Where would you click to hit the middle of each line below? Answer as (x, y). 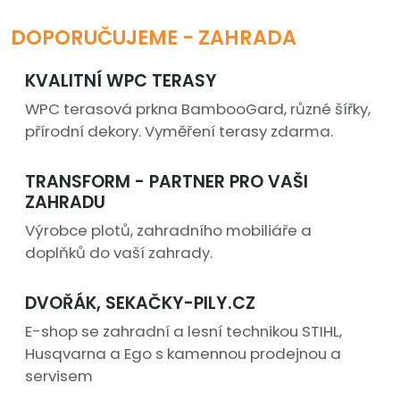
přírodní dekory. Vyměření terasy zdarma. (179, 132)
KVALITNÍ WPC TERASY (121, 81)
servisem (59, 376)
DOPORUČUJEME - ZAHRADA (154, 38)
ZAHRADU (65, 203)
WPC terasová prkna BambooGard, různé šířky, (198, 109)
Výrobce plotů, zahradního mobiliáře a (168, 231)
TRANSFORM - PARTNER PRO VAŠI (167, 182)
